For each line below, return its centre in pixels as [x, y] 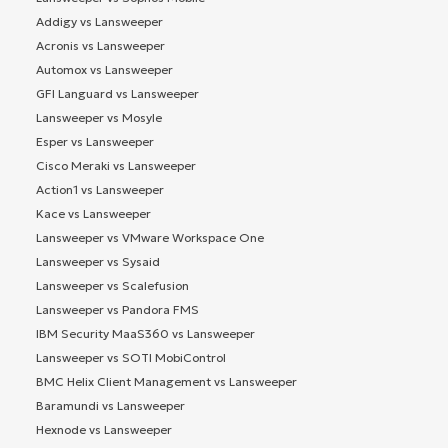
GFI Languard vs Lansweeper [117, 93]
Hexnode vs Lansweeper [104, 429]
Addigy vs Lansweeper [99, 21]
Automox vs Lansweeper [104, 69]
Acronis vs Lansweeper [100, 45]
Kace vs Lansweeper [93, 213]
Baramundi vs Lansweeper [110, 405]
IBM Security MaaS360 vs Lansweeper [145, 333]
